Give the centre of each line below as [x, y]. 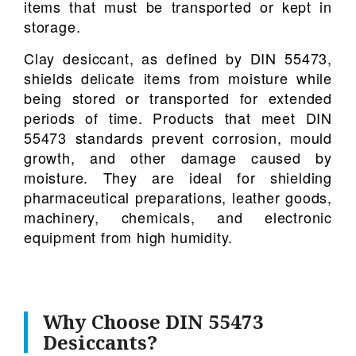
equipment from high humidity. [129, 236]
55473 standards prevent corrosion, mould [178, 137]
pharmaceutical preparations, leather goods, [178, 197]
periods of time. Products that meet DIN [178, 117]
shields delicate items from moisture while [178, 77]
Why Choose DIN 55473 [154, 321]
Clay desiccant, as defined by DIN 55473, [178, 58]
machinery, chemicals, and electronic [178, 217]
